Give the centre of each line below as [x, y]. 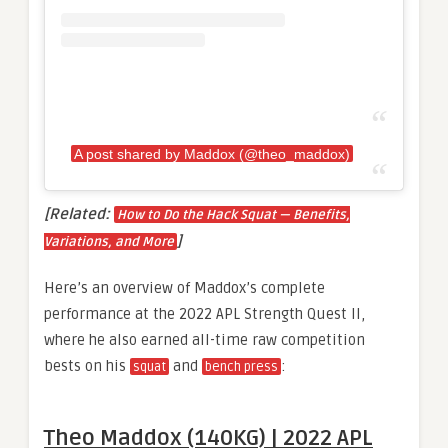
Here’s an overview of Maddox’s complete [184, 287]
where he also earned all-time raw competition [204, 339]
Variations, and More [109, 241]
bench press [241, 366]
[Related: [79, 213]
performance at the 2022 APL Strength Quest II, [204, 313]
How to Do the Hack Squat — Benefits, [233, 214]
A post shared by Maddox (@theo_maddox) [211, 153]
